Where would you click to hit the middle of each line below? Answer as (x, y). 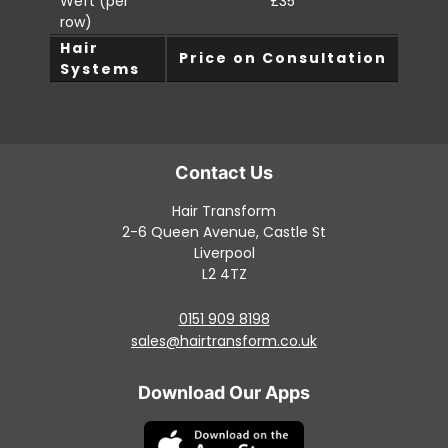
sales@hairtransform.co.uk (224, 340)
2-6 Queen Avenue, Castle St (224, 232)
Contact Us (249, 341)
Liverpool (224, 253)
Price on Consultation (282, 58)
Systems (100, 69)
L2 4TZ (224, 274)
